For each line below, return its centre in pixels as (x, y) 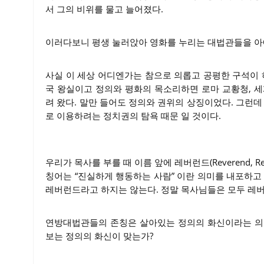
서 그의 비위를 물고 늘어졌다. (104, 9)
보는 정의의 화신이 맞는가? (99, 236)
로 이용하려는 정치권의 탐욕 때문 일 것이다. (133, 115)
